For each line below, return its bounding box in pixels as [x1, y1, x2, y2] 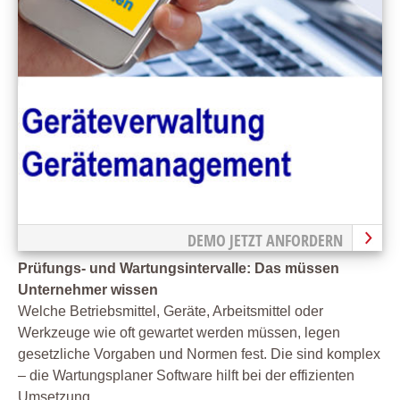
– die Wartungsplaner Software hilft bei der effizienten [18, 368, 354, 384]
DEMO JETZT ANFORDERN [187, 229, 343, 252]
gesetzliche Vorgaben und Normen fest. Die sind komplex [18, 346, 380, 362]
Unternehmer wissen [18, 282, 158, 298]
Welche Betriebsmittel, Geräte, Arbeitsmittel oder [18, 304, 323, 320]
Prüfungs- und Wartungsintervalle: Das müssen [18, 261, 339, 277]
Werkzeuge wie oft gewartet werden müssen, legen [18, 325, 340, 341]
